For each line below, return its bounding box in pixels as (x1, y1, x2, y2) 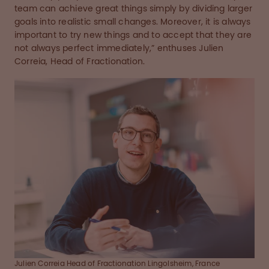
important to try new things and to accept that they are (14, 30, 252, 40)
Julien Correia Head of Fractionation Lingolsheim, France (14, 259, 220, 268)
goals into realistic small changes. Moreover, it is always (14, 17, 251, 27)
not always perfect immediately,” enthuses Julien (14, 43, 224, 53)
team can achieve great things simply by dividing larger (14, 4, 253, 14)
